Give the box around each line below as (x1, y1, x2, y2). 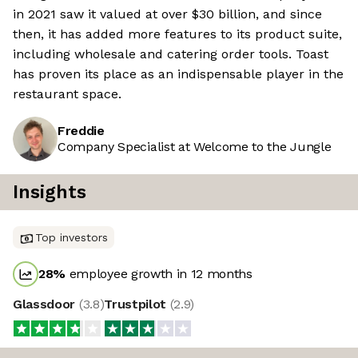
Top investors (35, 231, 108, 245)
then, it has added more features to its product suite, (13, 26, 342, 42)
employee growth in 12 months (66, 266, 253, 282)
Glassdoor (13, 296, 79, 312)
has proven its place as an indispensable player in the (13, 66, 344, 82)
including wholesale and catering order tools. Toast (13, 46, 328, 62)
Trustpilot (104, 296, 170, 312)
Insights (13, 181, 86, 204)
